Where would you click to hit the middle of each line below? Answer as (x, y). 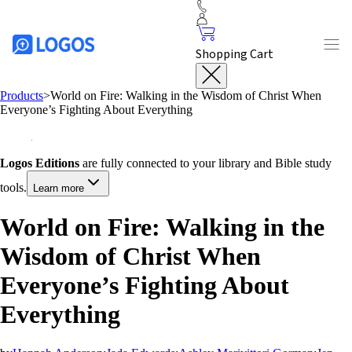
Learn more (59, 188)
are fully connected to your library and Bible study (205, 163)
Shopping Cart (234, 54)
